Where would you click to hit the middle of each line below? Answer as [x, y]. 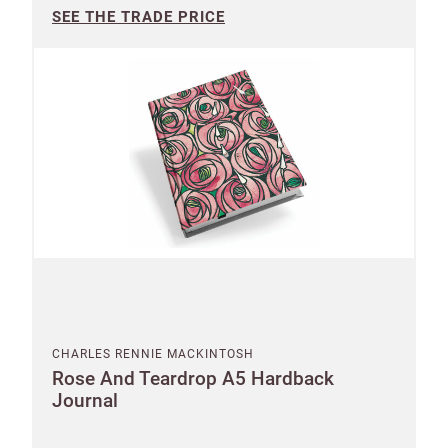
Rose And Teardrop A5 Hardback [193, 378]
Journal [85, 400]
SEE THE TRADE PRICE [138, 16]
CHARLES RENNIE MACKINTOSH [153, 353]
